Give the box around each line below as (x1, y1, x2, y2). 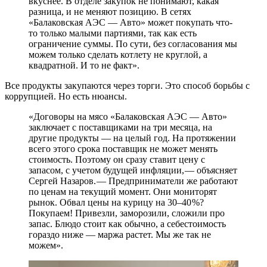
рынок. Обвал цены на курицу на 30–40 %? (29, 197, 204, 207)
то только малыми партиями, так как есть (29, 27, 197, 38)
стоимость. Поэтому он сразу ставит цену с (29, 154, 205, 164)
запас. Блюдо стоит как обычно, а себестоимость (29, 218, 226, 229)
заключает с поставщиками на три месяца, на (29, 122, 212, 132)
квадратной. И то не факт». (29, 60, 139, 70)
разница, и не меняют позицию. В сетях (29, 6, 191, 17)
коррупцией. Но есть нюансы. (5, 91, 127, 101)
